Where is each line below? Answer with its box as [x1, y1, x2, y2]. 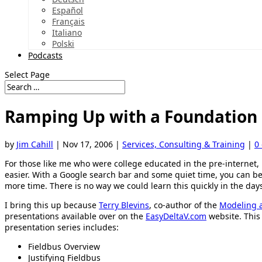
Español [52, 5, 83, 16]
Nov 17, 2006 [63, 138, 113, 150]
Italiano [52, 27, 82, 38]
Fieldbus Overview [28, 240, 100, 252]
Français [52, 16, 85, 27]
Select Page [5, 69, 50, 80]
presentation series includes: [5, 221, 119, 233]
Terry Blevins [99, 199, 149, 211]
